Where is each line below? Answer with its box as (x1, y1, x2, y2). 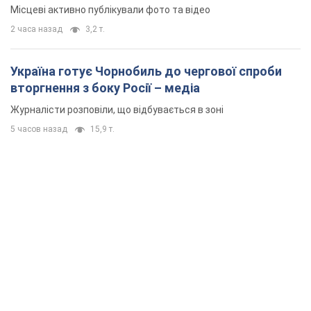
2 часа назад (10, 24, 62, 35)
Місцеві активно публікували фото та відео (10, 4, 210, 16)
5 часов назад (10, 124, 67, 135)
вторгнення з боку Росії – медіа (10, 81, 200, 96)
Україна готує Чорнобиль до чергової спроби (10, 64, 282, 79)
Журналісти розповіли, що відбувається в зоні (10, 104, 224, 116)
